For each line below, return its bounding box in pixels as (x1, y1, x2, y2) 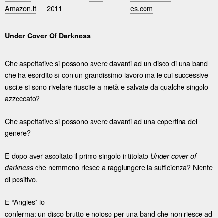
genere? (5, 127, 31, 138)
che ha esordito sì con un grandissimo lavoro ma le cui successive (5, 69, 208, 80)
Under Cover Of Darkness (5, 31, 91, 41)
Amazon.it (5, 3, 36, 14)
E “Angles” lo (5, 196, 45, 207)
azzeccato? (5, 92, 40, 103)
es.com (130, 3, 153, 14)
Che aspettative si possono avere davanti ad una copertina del (5, 115, 197, 126)
